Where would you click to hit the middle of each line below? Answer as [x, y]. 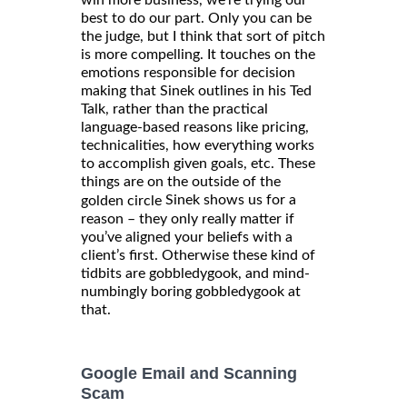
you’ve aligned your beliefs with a [187, 238]
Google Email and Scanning [189, 374]
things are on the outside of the [181, 182]
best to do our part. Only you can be [196, 19]
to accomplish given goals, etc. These [198, 164]
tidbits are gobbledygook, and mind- [195, 274]
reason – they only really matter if [188, 219]
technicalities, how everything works [198, 146]
